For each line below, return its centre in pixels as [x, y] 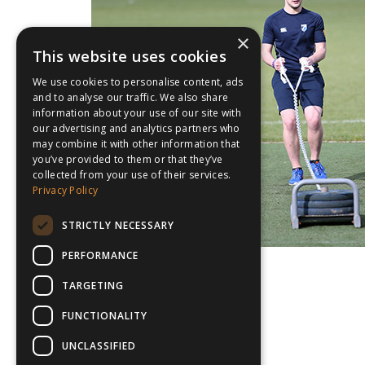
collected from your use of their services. [132, 175]
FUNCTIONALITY [105, 315]
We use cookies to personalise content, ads [138, 82]
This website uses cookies [130, 56]
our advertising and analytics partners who [136, 128]
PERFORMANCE [100, 255]
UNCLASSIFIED [99, 345]
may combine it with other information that [136, 144]
